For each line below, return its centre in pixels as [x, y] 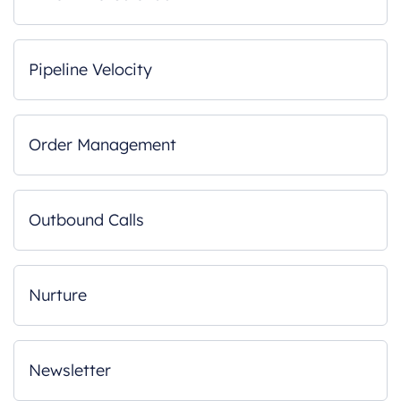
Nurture [58, 295]
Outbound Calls [86, 220]
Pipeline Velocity [90, 69]
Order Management [102, 145]
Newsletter [70, 370]
